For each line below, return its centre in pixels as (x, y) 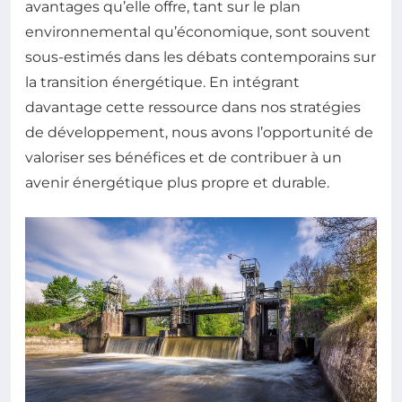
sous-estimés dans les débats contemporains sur (201, 57)
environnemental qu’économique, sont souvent (198, 32)
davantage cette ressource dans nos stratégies (193, 108)
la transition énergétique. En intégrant (162, 83)
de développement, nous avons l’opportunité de (199, 133)
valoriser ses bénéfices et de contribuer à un (184, 158)
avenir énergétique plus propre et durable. (177, 183)
